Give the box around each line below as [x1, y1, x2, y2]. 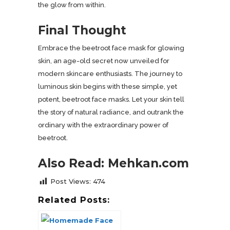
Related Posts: [38, 195, 110, 205]
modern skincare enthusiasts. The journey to [38, 70, 182, 78]
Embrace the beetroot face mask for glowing [38, 44, 184, 52]
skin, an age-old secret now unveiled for [38, 57, 169, 65]
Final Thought [38, 23, 126, 37]
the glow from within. [38, 1, 106, 9]
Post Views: [50, 177, 91, 185]
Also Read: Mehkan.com [38, 156, 189, 170]
